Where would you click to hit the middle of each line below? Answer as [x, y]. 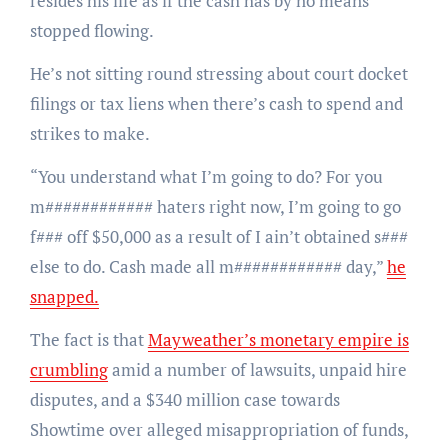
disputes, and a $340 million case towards [184, 400]
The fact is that [88, 340]
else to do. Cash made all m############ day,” [208, 267]
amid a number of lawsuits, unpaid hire [257, 370]
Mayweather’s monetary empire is [278, 340]
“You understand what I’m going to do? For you [206, 177]
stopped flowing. [91, 31]
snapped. [64, 297]
